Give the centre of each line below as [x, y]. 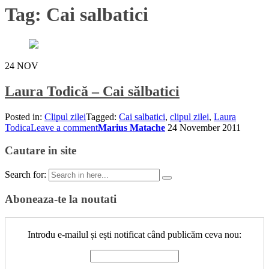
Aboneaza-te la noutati [61, 199]
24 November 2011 [204, 127]
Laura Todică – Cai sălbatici [92, 91]
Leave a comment [64, 127]
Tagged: [102, 116]
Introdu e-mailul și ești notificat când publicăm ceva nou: [134, 234]
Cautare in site [41, 151]
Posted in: [25, 116]
